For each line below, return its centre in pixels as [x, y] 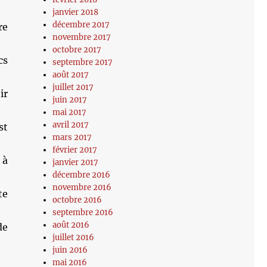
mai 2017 [70, 112]
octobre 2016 [77, 200]
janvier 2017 [76, 162]
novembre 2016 [82, 187]
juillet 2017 [73, 87]
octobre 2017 [77, 50]
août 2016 [71, 225]
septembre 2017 [83, 62]
